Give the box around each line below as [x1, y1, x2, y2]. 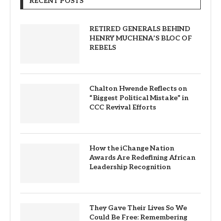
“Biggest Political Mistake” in [89, 94, 188, 103]
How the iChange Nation [89, 144, 174, 153]
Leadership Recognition [89, 163, 171, 172]
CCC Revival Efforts [89, 103, 156, 112]
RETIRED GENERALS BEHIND [89, 25, 190, 34]
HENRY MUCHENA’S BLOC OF [89, 34, 192, 43]
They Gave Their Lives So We [89, 204, 187, 213]
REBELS [89, 43, 117, 52]
